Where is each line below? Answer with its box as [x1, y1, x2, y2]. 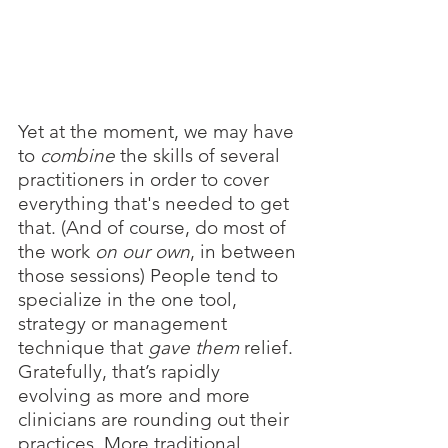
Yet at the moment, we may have [18, 119, 299, 143]
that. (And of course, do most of [18, 215, 291, 239]
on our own [95, 239, 190, 263]
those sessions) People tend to [18, 263, 283, 287]
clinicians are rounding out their [18, 407, 294, 431]
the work [18, 239, 95, 263]
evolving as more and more [18, 383, 255, 407]
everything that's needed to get [18, 191, 294, 215]
